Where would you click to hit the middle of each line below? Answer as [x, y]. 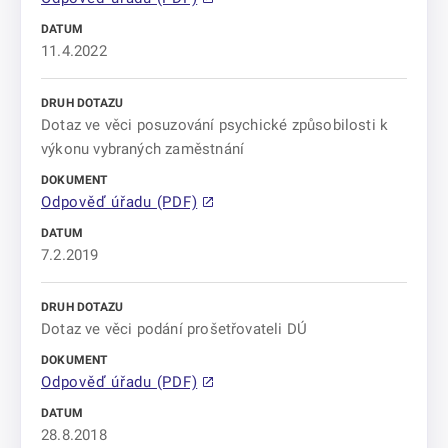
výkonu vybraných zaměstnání [143, 149]
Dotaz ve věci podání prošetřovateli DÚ [174, 329]
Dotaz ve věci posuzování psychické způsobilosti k [215, 125]
